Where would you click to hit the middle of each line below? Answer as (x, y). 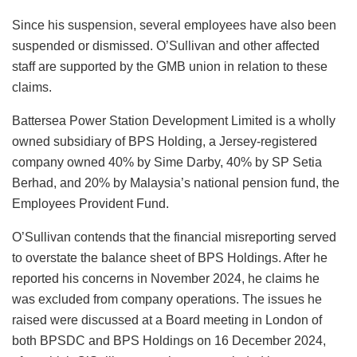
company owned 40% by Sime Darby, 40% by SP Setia (167, 162)
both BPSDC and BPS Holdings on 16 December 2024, (169, 340)
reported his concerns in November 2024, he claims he (166, 278)
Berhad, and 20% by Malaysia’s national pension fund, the (176, 182)
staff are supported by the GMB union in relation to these (170, 66)
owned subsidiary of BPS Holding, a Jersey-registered (165, 141)
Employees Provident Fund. (90, 203)
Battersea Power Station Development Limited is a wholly (174, 120)
